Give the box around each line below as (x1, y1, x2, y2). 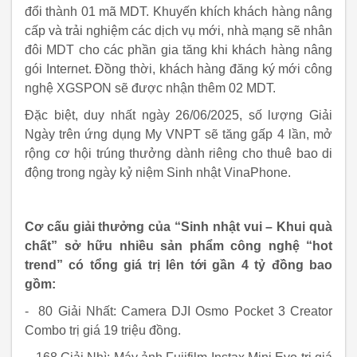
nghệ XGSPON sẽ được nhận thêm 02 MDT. (25, 81, 276, 95)
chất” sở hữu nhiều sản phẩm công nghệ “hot (25, 239, 332, 253)
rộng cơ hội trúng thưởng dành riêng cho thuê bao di (25, 147, 332, 160)
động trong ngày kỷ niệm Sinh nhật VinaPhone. (25, 166, 291, 179)
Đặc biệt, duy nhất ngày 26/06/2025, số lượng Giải (25, 108, 332, 122)
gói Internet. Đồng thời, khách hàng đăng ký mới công (25, 62, 332, 76)
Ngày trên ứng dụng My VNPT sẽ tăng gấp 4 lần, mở (25, 127, 332, 141)
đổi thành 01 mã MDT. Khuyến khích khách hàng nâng (25, 5, 332, 18)
